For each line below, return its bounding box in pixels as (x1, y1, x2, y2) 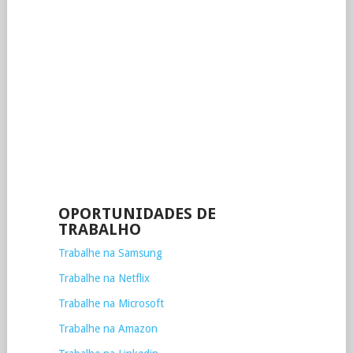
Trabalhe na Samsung (58, 247, 162, 259)
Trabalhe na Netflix (58, 272, 150, 284)
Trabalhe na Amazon (58, 322, 158, 335)
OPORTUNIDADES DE (58, 204, 216, 223)
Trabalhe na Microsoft (58, 297, 164, 310)
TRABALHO (58, 220, 141, 239)
